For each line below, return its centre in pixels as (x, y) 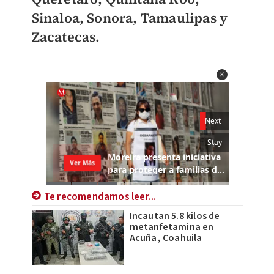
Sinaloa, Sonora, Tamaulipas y (130, 18)
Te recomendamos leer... (100, 197)
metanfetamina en (172, 227)
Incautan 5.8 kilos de (175, 216)
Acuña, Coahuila (166, 238)
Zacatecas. (66, 37)
